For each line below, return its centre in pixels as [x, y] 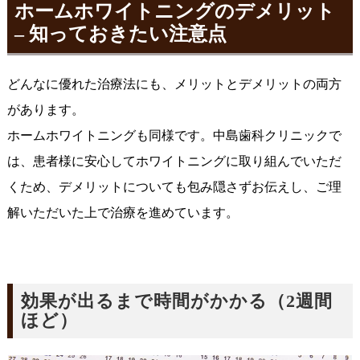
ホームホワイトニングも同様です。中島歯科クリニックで [174, 136]
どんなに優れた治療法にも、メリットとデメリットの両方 [174, 84]
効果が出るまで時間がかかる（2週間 [176, 302]
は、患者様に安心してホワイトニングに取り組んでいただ [174, 162]
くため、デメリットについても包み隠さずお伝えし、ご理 [174, 187]
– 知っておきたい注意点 [120, 34]
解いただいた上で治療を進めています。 [123, 213]
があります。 [45, 110]
